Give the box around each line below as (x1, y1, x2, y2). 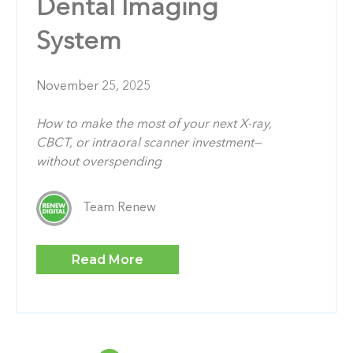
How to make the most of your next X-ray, (36, 117, 272, 131)
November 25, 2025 (36, 80, 150, 93)
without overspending (36, 155, 162, 169)
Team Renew (83, 202, 156, 215)
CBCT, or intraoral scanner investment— (36, 136, 262, 150)
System (36, 29, 121, 55)
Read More (72, 251, 143, 267)
